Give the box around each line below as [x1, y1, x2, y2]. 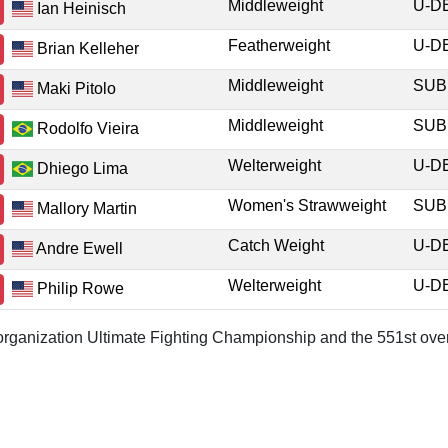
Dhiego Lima [33, 159, 129, 177]
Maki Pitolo [33, 79, 117, 97]
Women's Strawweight [228, 197, 386, 214]
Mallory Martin [33, 199, 138, 217]
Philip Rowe [33, 279, 125, 297]
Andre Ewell [33, 239, 124, 257]
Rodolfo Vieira [33, 119, 140, 137]
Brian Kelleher [33, 39, 140, 57]
